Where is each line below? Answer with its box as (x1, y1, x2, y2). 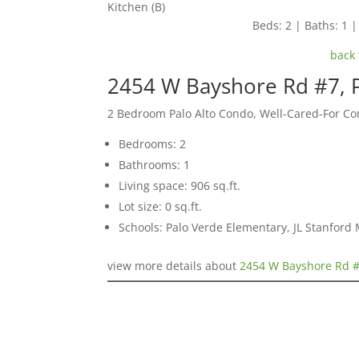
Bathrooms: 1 (119, 157, 191, 173)
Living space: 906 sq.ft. (119, 178, 241, 194)
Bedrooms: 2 (119, 136, 187, 152)
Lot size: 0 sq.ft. (119, 199, 203, 215)
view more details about (107, 258, 240, 274)
